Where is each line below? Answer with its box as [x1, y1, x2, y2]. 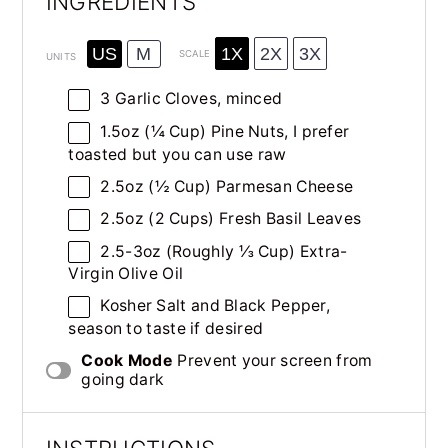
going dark [81, 370, 165, 390]
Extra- [299, 241, 348, 261]
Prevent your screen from [177, 351, 373, 371]
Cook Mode [81, 351, 173, 371]
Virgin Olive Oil [68, 264, 184, 284]
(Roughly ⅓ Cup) [161, 241, 300, 261]
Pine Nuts [210, 122, 285, 142]
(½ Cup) [143, 176, 216, 196]
